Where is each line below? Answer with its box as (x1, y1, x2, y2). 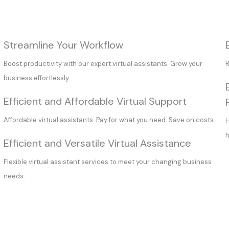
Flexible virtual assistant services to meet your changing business (4, 157, 212, 166)
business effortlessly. (4, 74, 70, 82)
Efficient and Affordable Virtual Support (4, 95, 187, 108)
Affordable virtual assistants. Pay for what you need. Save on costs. (4, 116, 215, 124)
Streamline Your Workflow (4, 38, 123, 52)
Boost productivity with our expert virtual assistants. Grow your (4, 59, 202, 68)
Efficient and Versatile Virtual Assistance (4, 136, 191, 150)
